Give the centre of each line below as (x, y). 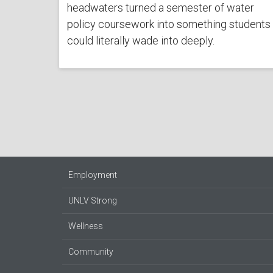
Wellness (86, 226)
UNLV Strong (93, 201)
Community (91, 252)
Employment (93, 175)
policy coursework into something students (168, 24)
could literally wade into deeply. (140, 40)
